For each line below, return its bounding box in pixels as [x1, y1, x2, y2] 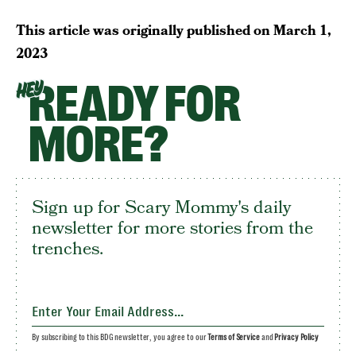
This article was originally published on [16, 21, 273, 41]
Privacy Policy [274, 333, 319, 342]
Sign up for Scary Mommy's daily [32, 195, 291, 220]
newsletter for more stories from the [32, 215, 313, 241]
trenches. [32, 236, 103, 261]
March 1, [273, 21, 331, 41]
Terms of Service [207, 333, 260, 342]
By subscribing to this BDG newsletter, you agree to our [32, 333, 208, 342]
